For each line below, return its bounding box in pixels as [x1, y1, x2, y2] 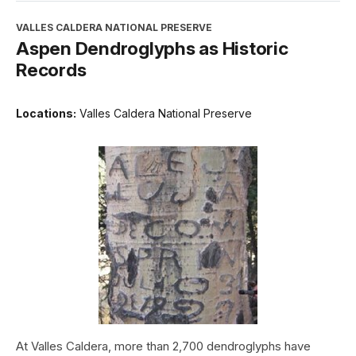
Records [16, 59, 87, 81]
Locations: [16, 106, 76, 121]
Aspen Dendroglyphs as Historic [16, 37, 288, 60]
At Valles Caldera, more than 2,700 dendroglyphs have [16, 339, 311, 354]
